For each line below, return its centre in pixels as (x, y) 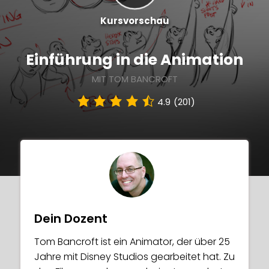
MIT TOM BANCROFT (134, 79)
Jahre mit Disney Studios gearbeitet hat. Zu (134, 257)
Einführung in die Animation (134, 60)
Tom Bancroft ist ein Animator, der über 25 (132, 242)
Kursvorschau (134, 21)
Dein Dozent (71, 219)
